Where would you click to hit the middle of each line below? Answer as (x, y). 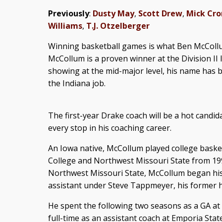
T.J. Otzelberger (118, 26)
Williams (65, 26)
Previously (68, 14)
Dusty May (113, 14)
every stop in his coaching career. (110, 128)
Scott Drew (160, 14)
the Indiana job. (77, 83)
